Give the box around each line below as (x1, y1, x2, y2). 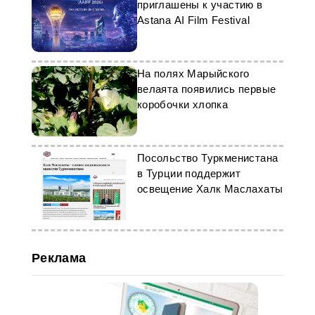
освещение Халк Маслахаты (136, 183, 283, 195)
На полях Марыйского (136, 67, 250, 79)
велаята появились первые (136, 83, 276, 95)
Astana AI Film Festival (136, 14, 250, 26)
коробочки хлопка (136, 98, 229, 110)
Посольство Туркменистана (136, 152, 278, 164)
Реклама (31, 251, 86, 265)
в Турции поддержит (136, 167, 240, 179)
